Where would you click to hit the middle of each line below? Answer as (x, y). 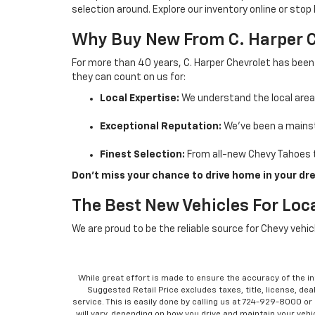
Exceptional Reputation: (161, 127)
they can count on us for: (129, 77)
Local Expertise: (140, 98)
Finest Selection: (142, 155)
